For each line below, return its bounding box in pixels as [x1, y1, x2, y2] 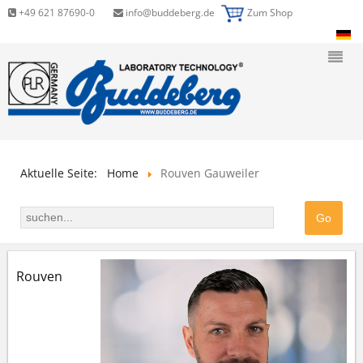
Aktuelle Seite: [20, 164, 104, 181]
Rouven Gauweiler [160, 164, 259, 181]
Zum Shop [247, 6, 293, 20]
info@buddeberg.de [123, 6, 215, 20]
